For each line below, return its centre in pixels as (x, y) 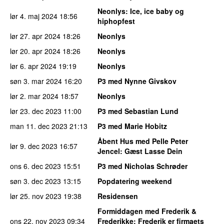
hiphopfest (116, 21)
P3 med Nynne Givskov (137, 81)
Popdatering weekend (135, 181)
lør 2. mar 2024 (34, 96)
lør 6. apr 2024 (33, 66)
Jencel (109, 151)
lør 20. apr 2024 (35, 51)
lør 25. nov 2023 (36, 196)
